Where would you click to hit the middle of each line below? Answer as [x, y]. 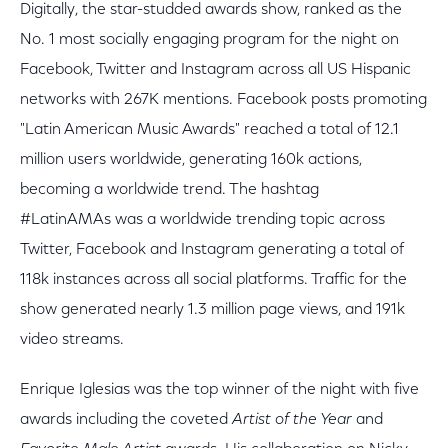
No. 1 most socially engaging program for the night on [209, 40]
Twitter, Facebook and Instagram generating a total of [212, 250]
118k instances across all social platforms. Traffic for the [213, 280]
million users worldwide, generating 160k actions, [191, 160]
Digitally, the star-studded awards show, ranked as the [211, 10]
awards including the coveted [126, 420]
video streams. [72, 340]
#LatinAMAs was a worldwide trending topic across [202, 220]
